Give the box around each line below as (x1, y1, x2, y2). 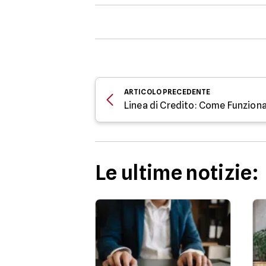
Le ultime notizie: (95, 160, 259, 185)
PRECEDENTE (163, 87, 211, 96)
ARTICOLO (124, 87, 161, 96)
